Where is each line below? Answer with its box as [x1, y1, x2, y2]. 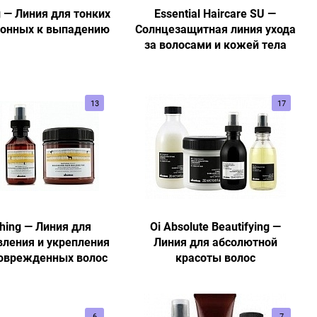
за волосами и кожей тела [144, 37, 287, 52]
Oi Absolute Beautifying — [149, 219, 281, 234]
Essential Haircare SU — [154, 6, 276, 21]
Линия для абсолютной [153, 234, 277, 250]
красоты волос [175, 250, 255, 265]
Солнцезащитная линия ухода [134, 21, 296, 37]
